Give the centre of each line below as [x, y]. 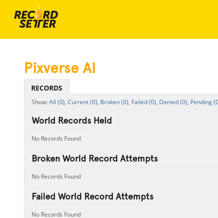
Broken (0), [115, 102]
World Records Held [72, 120]
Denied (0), [174, 102]
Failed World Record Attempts [92, 196]
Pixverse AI [59, 68]
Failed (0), [144, 102]
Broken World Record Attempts [94, 158]
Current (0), [83, 102]
